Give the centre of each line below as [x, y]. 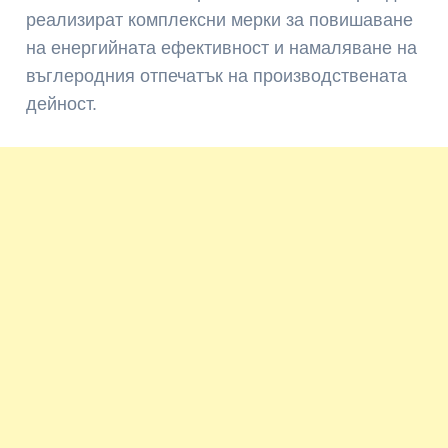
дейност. [62, 104]
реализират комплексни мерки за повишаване [220, 20]
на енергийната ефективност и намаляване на [222, 48]
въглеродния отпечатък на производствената [217, 76]
